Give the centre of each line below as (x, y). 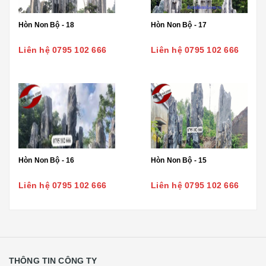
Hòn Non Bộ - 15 (179, 160)
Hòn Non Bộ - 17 (179, 25)
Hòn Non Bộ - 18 (47, 25)
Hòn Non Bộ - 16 (47, 160)
